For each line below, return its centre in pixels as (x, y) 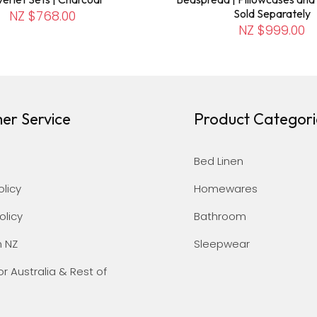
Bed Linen (219, 161)
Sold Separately (272, 13)
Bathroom (220, 216)
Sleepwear (222, 244)
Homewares (226, 189)
